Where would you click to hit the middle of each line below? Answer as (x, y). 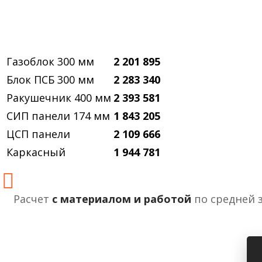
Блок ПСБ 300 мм (50, 80)
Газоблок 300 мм (50, 62)
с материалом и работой (122, 199)
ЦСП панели (38, 134)
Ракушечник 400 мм (59, 98)
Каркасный (36, 152)
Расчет (33, 199)
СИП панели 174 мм (58, 116)
